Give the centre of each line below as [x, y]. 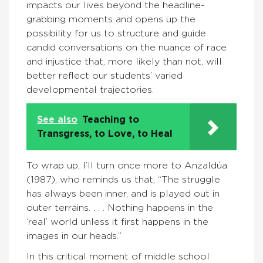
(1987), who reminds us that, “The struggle [123, 180]
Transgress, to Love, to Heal [105, 134]
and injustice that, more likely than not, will [124, 62]
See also [57, 120]
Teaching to [111, 120]
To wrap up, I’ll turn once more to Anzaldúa [127, 166]
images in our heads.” [74, 236]
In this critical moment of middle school [118, 257]
